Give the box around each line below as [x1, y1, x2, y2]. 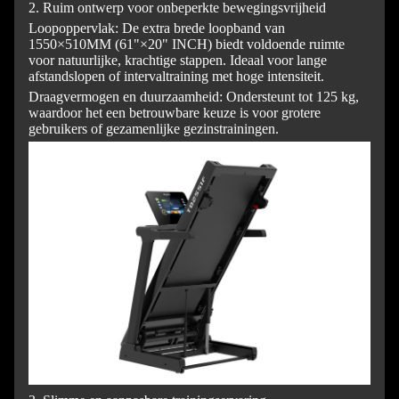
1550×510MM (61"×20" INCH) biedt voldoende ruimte [28, 36, 345, 52]
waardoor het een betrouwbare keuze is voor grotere [28, 104, 321, 120]
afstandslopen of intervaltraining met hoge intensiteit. [28, 68, 324, 84]
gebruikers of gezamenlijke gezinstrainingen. [28, 120, 279, 136]
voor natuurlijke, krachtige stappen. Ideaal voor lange [28, 52, 327, 68]
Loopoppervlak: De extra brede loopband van [28, 20, 285, 36]
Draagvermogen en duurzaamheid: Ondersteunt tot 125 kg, [28, 88, 359, 104]
